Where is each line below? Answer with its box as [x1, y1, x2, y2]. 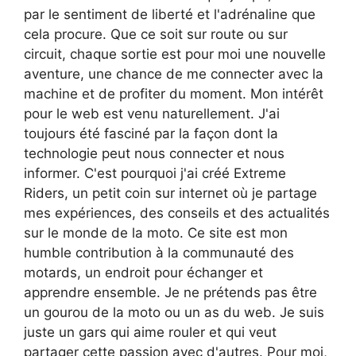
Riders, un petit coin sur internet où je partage [24, 184, 317, 201]
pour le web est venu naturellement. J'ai [24, 105, 280, 122]
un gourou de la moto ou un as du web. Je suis [24, 304, 324, 320]
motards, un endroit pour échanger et [24, 264, 263, 281]
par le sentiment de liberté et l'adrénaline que [24, 6, 315, 22]
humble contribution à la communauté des [24, 244, 294, 261]
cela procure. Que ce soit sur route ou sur [24, 25, 288, 42]
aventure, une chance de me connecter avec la [24, 65, 323, 82]
